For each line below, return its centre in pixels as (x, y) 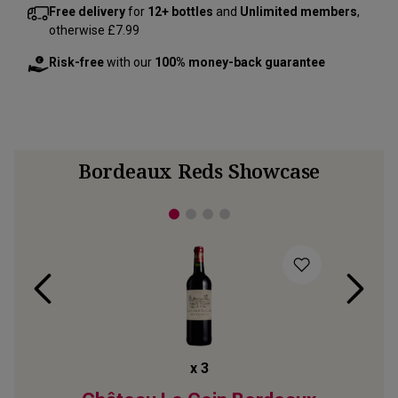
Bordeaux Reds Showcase (199, 171)
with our (129, 62)
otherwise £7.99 (94, 30)
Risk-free (76, 62)
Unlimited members (298, 12)
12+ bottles (180, 12)
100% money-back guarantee (240, 62)
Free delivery (87, 12)
